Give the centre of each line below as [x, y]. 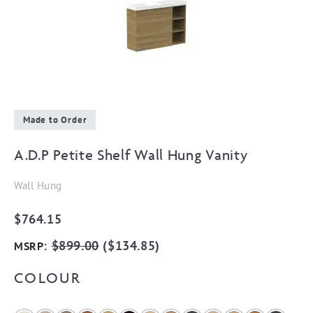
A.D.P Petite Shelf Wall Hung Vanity [131, 154]
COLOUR [48, 278]
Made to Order [55, 119]
